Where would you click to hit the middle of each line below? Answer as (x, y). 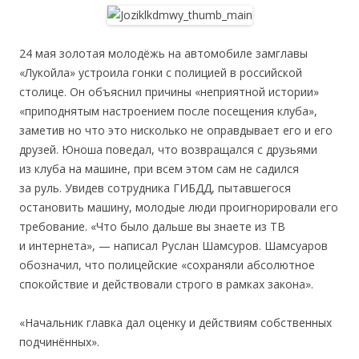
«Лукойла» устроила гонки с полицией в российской (161, 73)
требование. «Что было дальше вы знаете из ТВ (152, 226)
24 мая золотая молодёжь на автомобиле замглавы (163, 53)
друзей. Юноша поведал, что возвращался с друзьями (168, 149)
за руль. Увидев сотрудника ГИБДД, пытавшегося (155, 188)
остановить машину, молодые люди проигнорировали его (179, 207)
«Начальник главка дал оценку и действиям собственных (175, 323)
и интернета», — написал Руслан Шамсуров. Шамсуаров (173, 246)
